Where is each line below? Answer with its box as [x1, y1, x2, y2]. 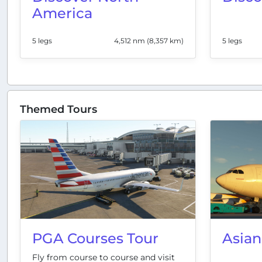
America [32, 5, 92, 22]
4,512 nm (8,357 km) [114, 36, 184, 46]
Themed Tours [20, 103, 97, 116]
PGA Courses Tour [32, 230, 158, 247]
